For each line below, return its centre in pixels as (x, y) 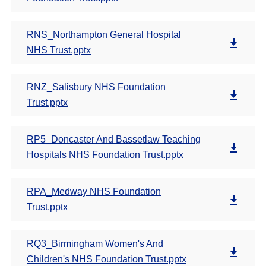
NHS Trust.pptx (59, 50)
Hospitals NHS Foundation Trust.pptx (105, 155)
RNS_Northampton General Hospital (104, 35)
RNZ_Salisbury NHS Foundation (96, 87)
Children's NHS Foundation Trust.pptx (107, 259)
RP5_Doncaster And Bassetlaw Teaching (114, 139)
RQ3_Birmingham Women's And (95, 244)
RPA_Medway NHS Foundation (94, 191)
